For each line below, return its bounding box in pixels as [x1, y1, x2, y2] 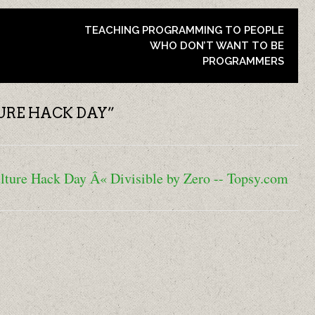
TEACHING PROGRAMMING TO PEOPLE [84, 24, 284, 37]
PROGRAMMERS [202, 55, 284, 67]
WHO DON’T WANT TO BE [150, 39, 284, 52]
